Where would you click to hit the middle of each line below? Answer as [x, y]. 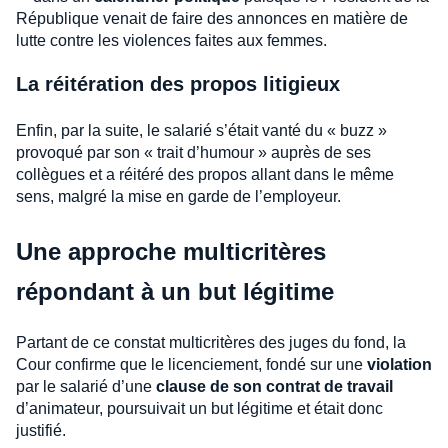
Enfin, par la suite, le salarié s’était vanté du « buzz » [201, 130]
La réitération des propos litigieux [178, 83]
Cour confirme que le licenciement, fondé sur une [191, 364]
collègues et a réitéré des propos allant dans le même [205, 174]
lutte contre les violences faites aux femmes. [171, 40]
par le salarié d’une [86, 386]
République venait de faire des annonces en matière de [212, 18]
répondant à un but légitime [175, 291]
